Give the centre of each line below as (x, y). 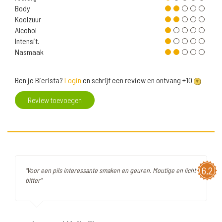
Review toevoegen (55, 100)
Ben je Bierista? (40, 80)
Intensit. (27, 41)
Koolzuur (28, 19)
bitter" (33, 180)
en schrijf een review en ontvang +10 (138, 80)
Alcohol (26, 30)
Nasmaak (29, 52)
